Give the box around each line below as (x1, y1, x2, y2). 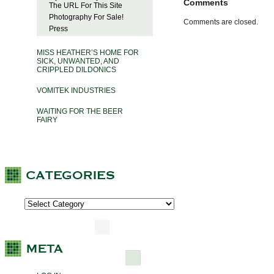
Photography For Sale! (49, 13, 124, 22)
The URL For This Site (49, 1, 122, 10)
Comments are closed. (183, 18, 258, 27)
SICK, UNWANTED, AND (37, 57, 119, 66)
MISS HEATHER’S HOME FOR (37, 48, 139, 57)
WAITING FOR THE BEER (37, 107, 123, 116)
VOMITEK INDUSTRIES (37, 86, 116, 95)
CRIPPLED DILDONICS (37, 65, 116, 75)
